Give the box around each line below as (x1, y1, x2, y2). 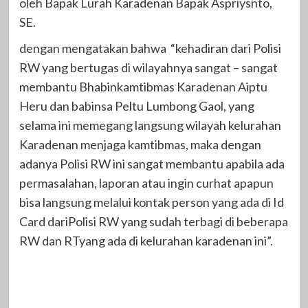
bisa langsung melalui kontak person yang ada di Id (19, 194, 284, 210)
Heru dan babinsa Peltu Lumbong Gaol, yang (19, 98, 254, 113)
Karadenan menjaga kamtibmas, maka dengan (19, 136, 261, 152)
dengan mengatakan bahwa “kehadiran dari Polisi (19, 40, 281, 56)
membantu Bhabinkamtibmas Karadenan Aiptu (19, 78, 267, 94)
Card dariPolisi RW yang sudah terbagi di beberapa (19, 213, 288, 229)
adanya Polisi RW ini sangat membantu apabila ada (19, 155, 285, 171)
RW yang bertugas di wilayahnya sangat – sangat (19, 59, 278, 75)
